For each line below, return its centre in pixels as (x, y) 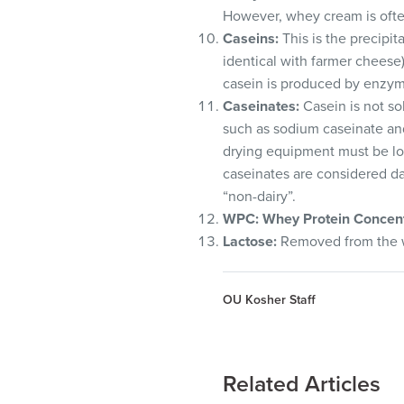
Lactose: (250, 242)
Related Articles (302, 384)
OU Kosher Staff (269, 300)
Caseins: (251, 39)
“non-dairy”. (259, 197)
